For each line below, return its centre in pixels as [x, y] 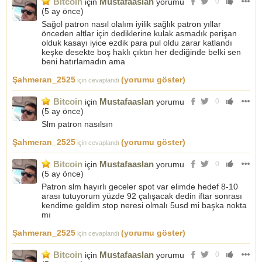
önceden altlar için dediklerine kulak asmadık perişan [139, 33]
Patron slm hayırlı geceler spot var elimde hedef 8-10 [140, 187]
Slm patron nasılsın [77, 124]
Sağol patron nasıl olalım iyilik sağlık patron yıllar [131, 24]
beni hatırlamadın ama [83, 61]
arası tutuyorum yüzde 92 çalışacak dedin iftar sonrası [142, 196]
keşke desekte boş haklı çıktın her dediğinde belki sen [141, 52]
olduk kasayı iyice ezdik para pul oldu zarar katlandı [137, 43]
